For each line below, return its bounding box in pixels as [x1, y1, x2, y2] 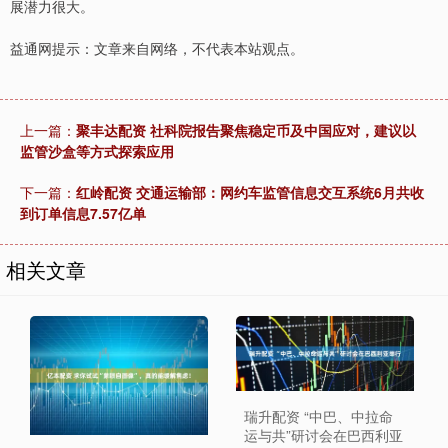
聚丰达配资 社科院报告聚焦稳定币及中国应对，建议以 [76, 120, 416, 141]
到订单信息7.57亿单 [20, 203, 146, 224]
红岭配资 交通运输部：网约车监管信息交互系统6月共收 [76, 182, 424, 203]
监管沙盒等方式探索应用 [20, 141, 174, 162]
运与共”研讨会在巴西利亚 [243, 425, 403, 446]
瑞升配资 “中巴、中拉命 [243, 406, 393, 427]
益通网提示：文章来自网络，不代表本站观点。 [10, 38, 304, 59]
